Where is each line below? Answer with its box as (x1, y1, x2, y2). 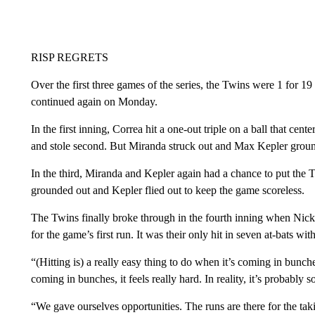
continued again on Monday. (30, 95, 157, 108)
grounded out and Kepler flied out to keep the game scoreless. (30, 184, 304, 196)
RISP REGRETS (30, 51, 108, 63)
